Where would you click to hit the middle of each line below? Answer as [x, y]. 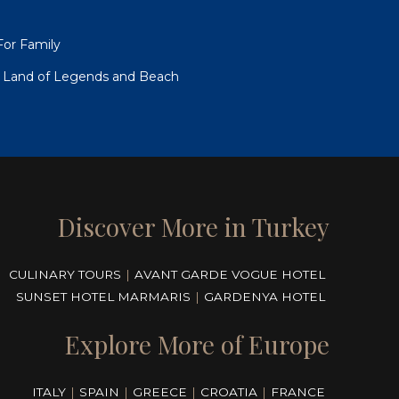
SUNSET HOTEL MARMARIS [103, 297]
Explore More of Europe [197, 345]
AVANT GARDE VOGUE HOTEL [230, 275]
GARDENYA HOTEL [265, 297]
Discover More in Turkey [194, 227]
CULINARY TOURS [65, 275]
